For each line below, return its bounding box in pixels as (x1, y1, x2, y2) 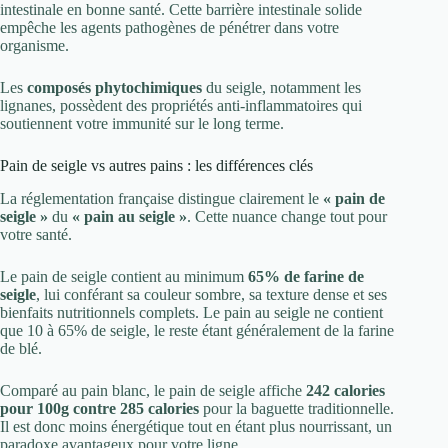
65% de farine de (248, 267, 364, 285)
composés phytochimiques (27, 78, 202, 96)
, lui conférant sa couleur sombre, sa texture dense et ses (36, 285, 387, 303)
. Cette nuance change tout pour (187, 207, 387, 225)
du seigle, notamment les (202, 78, 361, 96)
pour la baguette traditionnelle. (199, 399, 394, 417)
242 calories (306, 381, 385, 399)
